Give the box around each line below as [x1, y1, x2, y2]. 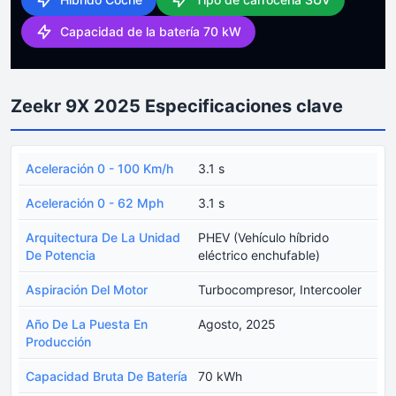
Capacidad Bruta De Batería [26, 368, 187, 384]
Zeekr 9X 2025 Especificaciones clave [11, 95, 343, 117]
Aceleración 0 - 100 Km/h [26, 160, 173, 176]
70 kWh [198, 368, 242, 384]
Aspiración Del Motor [26, 281, 148, 297]
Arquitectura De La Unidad [26, 229, 180, 245]
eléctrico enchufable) [198, 247, 320, 263]
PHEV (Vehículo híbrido [198, 229, 329, 245]
